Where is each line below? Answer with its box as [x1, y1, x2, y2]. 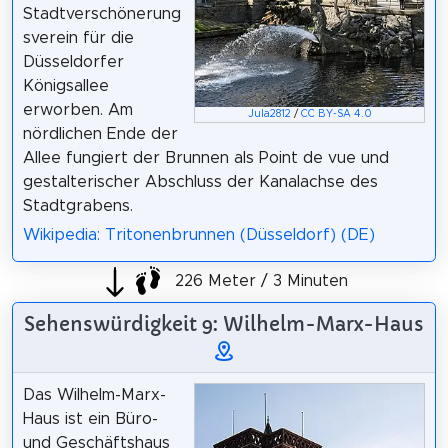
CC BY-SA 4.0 [300, 108, 372, 119]
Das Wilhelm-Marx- [22, 386, 166, 403]
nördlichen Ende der [22, 126, 178, 143]
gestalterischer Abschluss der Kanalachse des [22, 174, 378, 191]
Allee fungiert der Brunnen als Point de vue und [22, 150, 389, 167]
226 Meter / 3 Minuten [170, 273, 348, 290]
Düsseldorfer [22, 54, 124, 71]
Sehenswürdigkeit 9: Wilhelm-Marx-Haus [24, 311, 424, 336]
